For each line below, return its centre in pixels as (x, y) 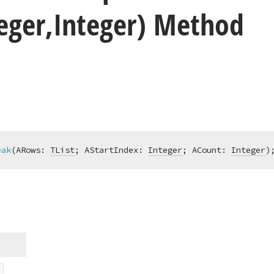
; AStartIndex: (111, 150)
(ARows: (31, 150)
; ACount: (207, 150)
